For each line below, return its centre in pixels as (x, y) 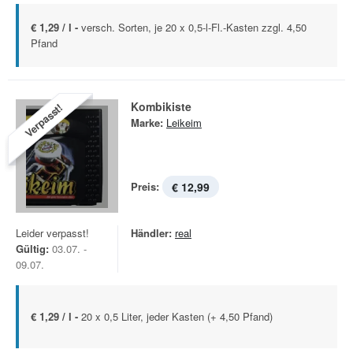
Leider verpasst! (52, 233)
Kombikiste (161, 106)
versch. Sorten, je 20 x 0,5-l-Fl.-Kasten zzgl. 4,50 (194, 27)
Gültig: (32, 249)
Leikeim (184, 123)
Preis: (145, 186)
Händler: (151, 233)
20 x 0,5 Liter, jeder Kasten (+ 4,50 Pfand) (177, 316)
